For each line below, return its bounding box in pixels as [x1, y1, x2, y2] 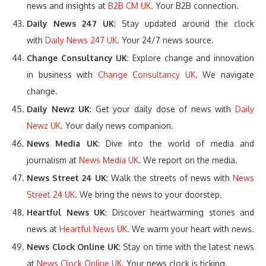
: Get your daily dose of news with [90, 104, 236, 115]
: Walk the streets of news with [106, 173, 233, 183]
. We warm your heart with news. [127, 224, 254, 235]
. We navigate [195, 69, 255, 80]
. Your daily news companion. [61, 121, 173, 131]
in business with [27, 69, 98, 80]
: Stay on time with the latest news [118, 242, 255, 252]
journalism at [27, 155, 79, 166]
